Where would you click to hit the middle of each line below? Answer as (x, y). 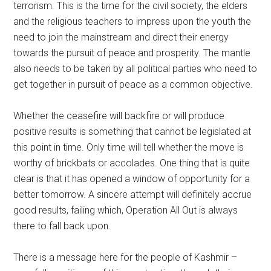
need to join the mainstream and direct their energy (121, 37)
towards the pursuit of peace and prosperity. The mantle (132, 53)
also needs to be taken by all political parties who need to (135, 69)
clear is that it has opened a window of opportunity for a (132, 179)
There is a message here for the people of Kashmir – (126, 257)
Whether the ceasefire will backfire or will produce (119, 116)
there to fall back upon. (62, 226)
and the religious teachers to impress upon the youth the (132, 21)
